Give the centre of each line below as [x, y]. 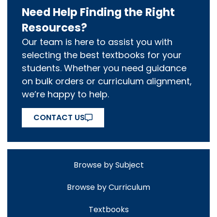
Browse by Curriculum [108, 187]
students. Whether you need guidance [104, 68]
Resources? [54, 28]
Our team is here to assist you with [97, 42]
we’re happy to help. [65, 94]
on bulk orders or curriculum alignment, [107, 81]
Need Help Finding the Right [98, 12]
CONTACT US [59, 117]
